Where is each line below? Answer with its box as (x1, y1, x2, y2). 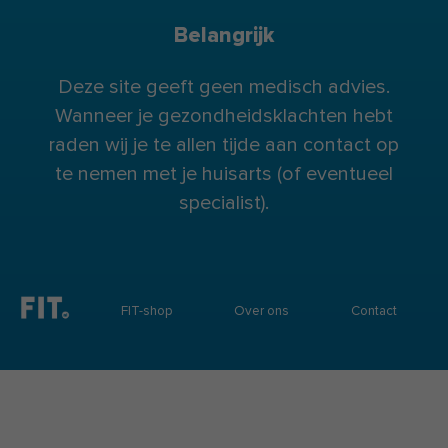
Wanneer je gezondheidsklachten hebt (55, 103, 393, 128)
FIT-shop (120, 303, 173, 320)
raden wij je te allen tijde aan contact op (49, 132, 399, 157)
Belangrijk (174, 22, 274, 48)
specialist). (179, 190, 269, 215)
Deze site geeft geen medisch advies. (58, 74, 390, 99)
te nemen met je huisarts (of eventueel (55, 161, 393, 186)
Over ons (234, 303, 290, 320)
